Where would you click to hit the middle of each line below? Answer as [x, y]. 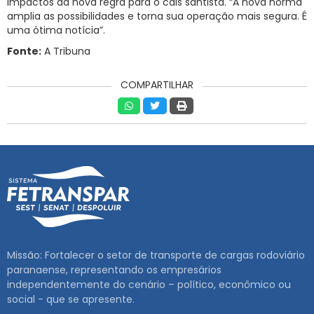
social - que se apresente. [71, 299]
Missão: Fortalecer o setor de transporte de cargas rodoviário [156, 255]
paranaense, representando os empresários [114, 269]
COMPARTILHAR [157, 84]
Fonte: [24, 51]
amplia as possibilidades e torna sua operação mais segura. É [157, 16]
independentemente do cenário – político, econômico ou [149, 284]
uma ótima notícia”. [56, 30]
